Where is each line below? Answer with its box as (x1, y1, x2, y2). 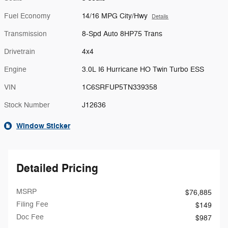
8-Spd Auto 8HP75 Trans (82, 30, 163, 38)
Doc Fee (16, 213, 44, 221)
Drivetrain (4, 47, 35, 56)
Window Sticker (16, 121, 70, 131)
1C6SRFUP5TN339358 (82, 83, 158, 92)
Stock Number (4, 101, 50, 109)
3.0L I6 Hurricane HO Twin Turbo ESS (82, 65, 205, 74)
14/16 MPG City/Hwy (82, 12, 148, 20)
